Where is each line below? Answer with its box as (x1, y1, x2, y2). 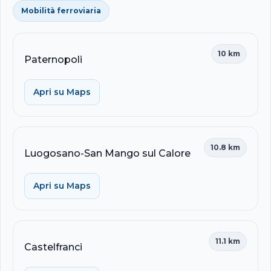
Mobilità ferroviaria (21, 5, 101, 15)
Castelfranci (24, 241, 82, 253)
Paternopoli (24, 53, 82, 65)
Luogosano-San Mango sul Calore (24, 147, 191, 159)
